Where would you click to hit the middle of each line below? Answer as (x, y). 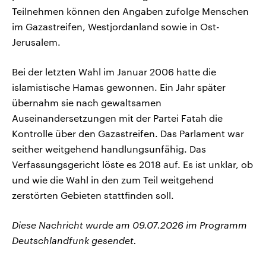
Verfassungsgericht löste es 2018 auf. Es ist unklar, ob (132, 164)
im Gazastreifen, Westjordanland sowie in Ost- (116, 27)
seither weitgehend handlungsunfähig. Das (109, 149)
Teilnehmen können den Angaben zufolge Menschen (130, 11)
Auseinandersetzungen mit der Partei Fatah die (117, 118)
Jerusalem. (36, 42)
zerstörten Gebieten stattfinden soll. (93, 195)
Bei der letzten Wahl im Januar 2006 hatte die (114, 72)
